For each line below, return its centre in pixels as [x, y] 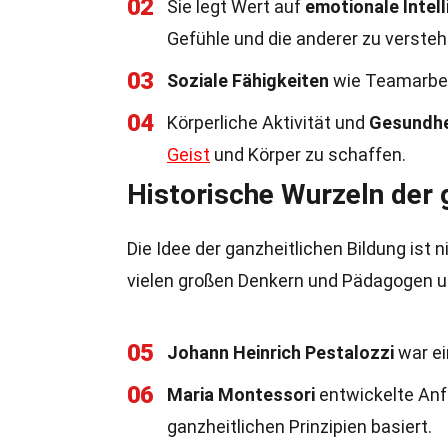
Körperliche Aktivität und [268, 122]
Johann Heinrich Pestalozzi [280, 352]
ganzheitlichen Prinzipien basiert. [299, 426]
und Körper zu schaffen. [308, 154]
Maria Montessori [241, 394]
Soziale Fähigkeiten [248, 80]
